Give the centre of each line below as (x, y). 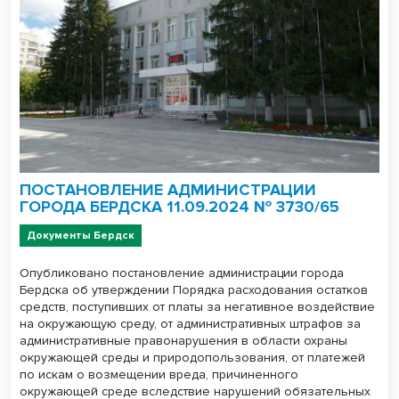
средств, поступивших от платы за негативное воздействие (197, 307)
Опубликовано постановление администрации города (182, 273)
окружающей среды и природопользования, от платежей (192, 358)
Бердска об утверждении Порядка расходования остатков (194, 290)
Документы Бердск (81, 236)
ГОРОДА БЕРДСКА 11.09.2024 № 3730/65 (179, 207)
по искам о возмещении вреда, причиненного (159, 375)
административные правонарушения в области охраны (183, 341)
